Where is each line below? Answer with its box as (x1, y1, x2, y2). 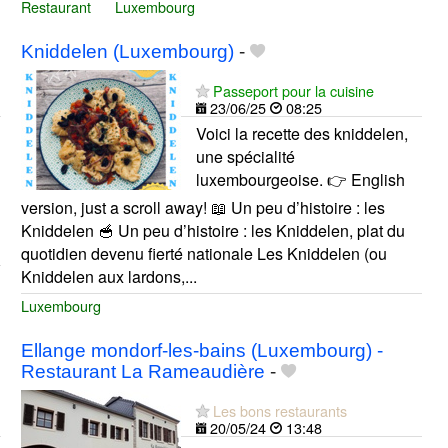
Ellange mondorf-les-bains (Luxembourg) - (20, 340, 383, 362)
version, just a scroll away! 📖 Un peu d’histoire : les (20, 195, 385, 219)
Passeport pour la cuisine (212, 79, 374, 101)
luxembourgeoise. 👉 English (195, 167, 405, 191)
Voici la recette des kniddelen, (195, 121, 408, 145)
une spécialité (195, 144, 295, 168)
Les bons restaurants (212, 400, 347, 422)
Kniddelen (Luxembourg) (20, 40, 234, 62)
